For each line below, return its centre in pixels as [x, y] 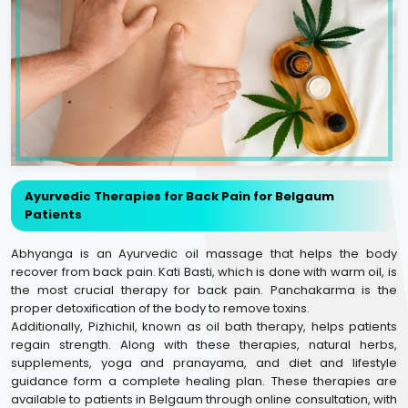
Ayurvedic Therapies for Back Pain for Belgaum [179, 196]
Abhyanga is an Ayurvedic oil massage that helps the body [204, 254]
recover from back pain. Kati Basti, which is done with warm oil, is [204, 272]
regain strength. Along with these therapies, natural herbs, [204, 345]
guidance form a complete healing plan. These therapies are [204, 381]
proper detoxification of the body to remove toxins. [160, 308]
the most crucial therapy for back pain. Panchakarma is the [204, 290]
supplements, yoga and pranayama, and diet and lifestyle [204, 363]
